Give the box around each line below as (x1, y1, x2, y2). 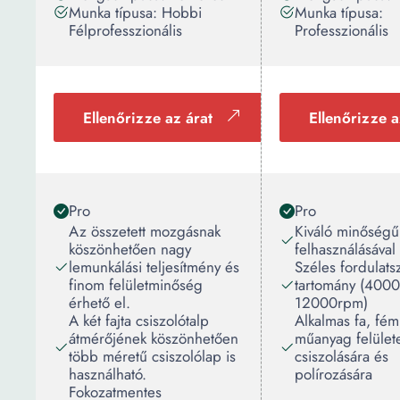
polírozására (295, 363, 372, 385)
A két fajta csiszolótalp (69, 310, 209, 331)
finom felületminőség (69, 274, 203, 296)
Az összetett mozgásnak (69, 221, 221, 242)
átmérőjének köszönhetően (69, 328, 238, 349)
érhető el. (69, 292, 130, 313)
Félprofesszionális (69, 20, 182, 41)
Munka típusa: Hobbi (69, 2, 202, 23)
